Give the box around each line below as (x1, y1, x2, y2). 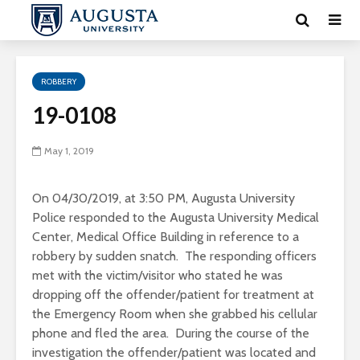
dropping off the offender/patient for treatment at (32, 287, 314, 302)
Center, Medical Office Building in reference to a (32, 229, 299, 244)
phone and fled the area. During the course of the (32, 325, 309, 341)
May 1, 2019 (44, 145, 94, 157)
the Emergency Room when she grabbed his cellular (32, 306, 317, 321)
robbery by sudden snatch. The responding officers (32, 248, 317, 264)
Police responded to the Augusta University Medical (32, 210, 319, 225)
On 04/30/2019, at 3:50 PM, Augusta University (32, 190, 295, 206)
